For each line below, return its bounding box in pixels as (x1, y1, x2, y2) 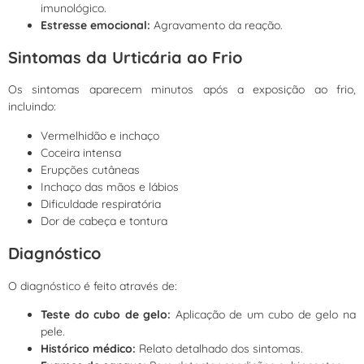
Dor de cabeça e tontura (41, 213, 167, 228)
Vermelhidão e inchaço (41, 128, 159, 143)
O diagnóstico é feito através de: (8, 278, 177, 293)
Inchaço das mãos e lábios (41, 179, 179, 194)
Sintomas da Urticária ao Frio (8, 46, 242, 67)
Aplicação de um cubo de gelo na (171, 306, 357, 322)
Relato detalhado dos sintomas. (136, 340, 303, 356)
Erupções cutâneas (41, 162, 140, 177)
